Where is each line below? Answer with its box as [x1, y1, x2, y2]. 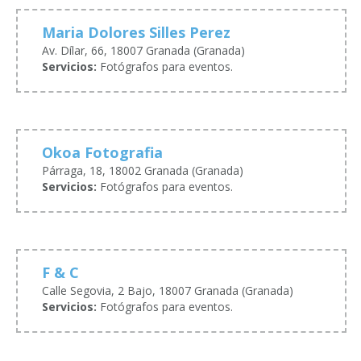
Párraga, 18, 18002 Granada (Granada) [42, 163, 243, 179]
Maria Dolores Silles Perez [42, 23, 230, 43]
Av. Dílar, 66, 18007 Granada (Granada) [42, 43, 245, 59]
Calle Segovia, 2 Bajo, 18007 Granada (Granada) [42, 283, 293, 299]
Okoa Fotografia [42, 143, 163, 163]
